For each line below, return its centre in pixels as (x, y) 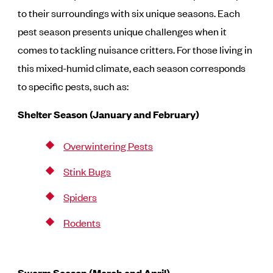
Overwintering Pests (108, 146)
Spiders (80, 197)
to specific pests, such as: (73, 86)
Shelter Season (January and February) (109, 115)
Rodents (82, 223)
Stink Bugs (87, 172)
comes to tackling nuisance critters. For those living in (135, 50)
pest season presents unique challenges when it (122, 31)
